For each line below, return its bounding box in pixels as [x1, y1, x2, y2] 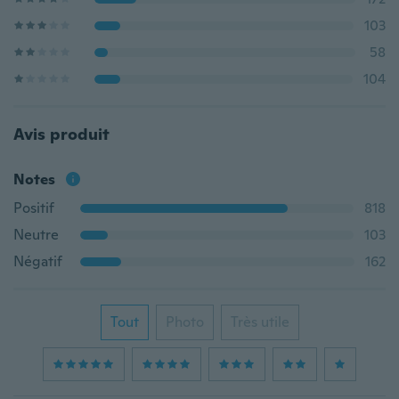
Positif [13, 199, 54, 217]
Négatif [13, 252, 62, 271]
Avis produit [13, 124, 110, 144]
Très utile [230, 313, 289, 331]
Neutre [13, 225, 59, 244]
